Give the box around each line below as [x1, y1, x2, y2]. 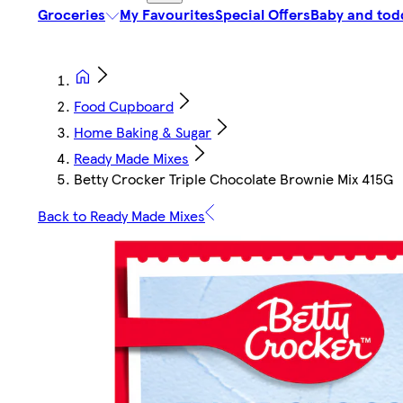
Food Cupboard [74, 95, 174, 117]
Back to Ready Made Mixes [38, 205, 205, 227]
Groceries [38, 4, 105, 25]
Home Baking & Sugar [74, 121, 211, 143]
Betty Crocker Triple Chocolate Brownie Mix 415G [74, 168, 393, 190]
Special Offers [215, 4, 310, 25]
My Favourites [120, 4, 215, 25]
